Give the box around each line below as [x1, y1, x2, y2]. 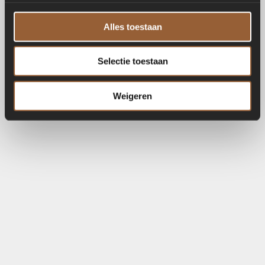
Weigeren [113, 91, 152, 101]
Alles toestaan [103, 21, 162, 32]
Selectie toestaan [97, 56, 168, 66]
